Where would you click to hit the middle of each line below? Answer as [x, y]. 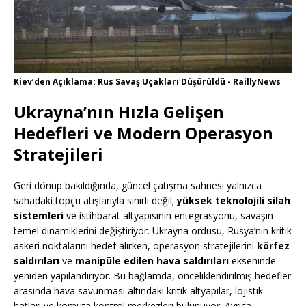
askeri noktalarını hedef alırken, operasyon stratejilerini [135, 246]
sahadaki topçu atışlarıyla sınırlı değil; [95, 201]
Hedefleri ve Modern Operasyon [143, 133]
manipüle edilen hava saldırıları [152, 261]
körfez [273, 246]
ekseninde [252, 261]
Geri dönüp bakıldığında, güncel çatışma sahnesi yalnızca [138, 186]
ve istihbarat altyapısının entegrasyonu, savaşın [168, 216]
